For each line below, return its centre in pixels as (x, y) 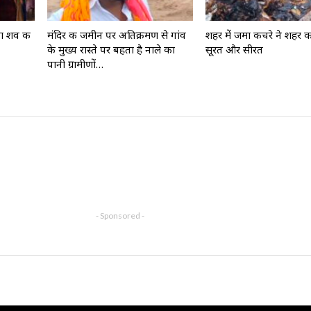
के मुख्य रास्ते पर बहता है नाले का (111, 50)
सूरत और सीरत (234, 50)
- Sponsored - (120, 216)
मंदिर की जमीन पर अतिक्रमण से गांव (117, 35)
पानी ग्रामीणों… (76, 64)
